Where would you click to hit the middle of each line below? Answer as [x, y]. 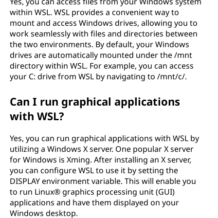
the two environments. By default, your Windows [100, 44]
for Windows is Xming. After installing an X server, [100, 160]
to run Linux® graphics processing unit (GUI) [92, 192]
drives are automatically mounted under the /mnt [101, 55]
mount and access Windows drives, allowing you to [104, 23]
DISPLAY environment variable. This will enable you [103, 181]
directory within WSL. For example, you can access [102, 66]
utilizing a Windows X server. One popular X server [102, 149]
